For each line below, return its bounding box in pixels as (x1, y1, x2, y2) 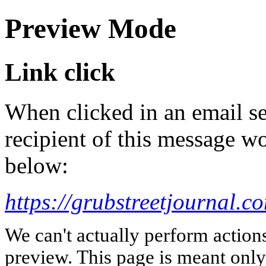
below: (5, 152, 68, 178)
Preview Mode (5, 13, 176, 45)
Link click (5, 58, 115, 86)
